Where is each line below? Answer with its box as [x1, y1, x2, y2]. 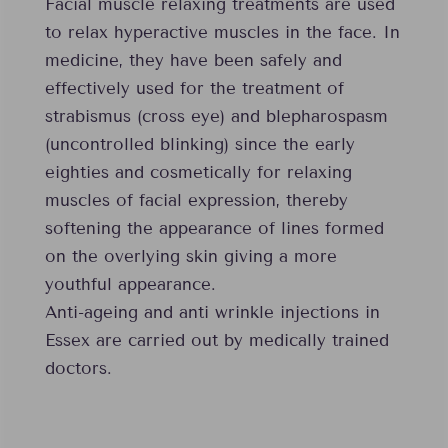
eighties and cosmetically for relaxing [44, 162, 352, 184]
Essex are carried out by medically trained [44, 330, 389, 352]
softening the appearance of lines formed [44, 218, 384, 240]
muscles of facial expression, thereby [44, 190, 348, 212]
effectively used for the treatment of [44, 78, 344, 100]
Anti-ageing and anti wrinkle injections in [44, 302, 380, 324]
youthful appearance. [44, 274, 216, 296]
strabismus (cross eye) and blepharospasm [44, 106, 388, 128]
